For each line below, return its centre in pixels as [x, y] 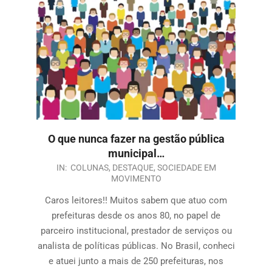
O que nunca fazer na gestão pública [136, 139]
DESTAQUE [133, 168]
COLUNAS [89, 168]
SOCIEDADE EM [186, 168]
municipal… [136, 154]
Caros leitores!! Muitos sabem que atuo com [136, 201]
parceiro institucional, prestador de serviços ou [136, 231]
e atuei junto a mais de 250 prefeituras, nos [136, 261]
